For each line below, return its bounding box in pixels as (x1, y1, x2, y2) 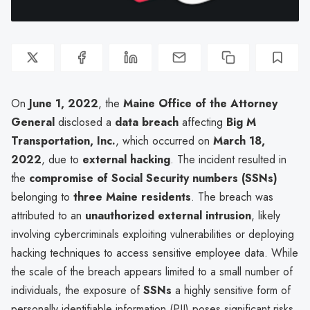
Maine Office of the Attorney (123, 95, 277, 111)
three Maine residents (73, 188, 191, 205)
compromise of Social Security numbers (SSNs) (29, 170, 277, 186)
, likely (251, 207, 280, 224)
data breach (115, 113, 179, 130)
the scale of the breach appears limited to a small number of (11, 263, 293, 280)
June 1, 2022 (29, 95, 98, 111)
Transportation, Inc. (11, 132, 116, 149)
